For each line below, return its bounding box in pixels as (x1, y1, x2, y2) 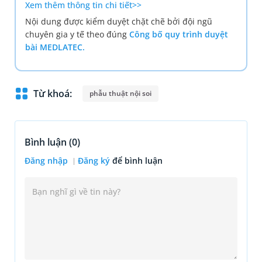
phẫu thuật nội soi (89, 88, 152, 99)
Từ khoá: (33, 87, 72, 101)
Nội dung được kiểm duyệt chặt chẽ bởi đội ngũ (25, 16, 212, 27)
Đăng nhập (25, 155, 70, 167)
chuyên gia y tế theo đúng (25, 29, 129, 40)
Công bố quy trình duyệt (129, 29, 228, 40)
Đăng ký (78, 155, 110, 167)
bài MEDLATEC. (25, 42, 85, 53)
